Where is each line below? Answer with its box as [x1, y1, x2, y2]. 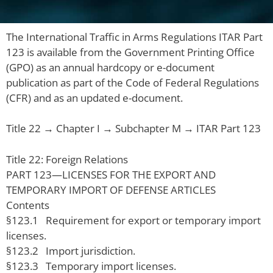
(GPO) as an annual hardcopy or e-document [6, 60, 214, 74]
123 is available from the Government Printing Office [6, 44, 255, 59]
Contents [6, 197, 49, 212]
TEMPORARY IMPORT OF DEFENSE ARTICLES [6, 182, 216, 197]
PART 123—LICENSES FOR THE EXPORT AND [6, 167, 216, 182]
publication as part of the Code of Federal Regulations [6, 75, 259, 90]
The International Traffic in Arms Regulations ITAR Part [6, 29, 263, 44]
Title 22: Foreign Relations [6, 152, 128, 166]
